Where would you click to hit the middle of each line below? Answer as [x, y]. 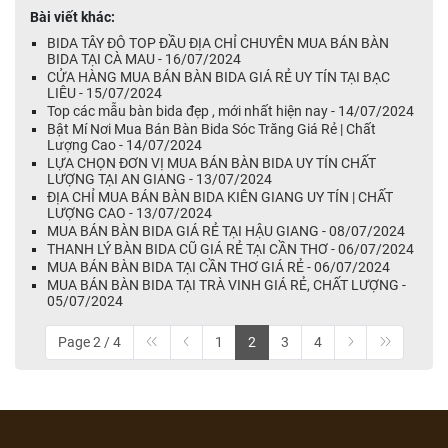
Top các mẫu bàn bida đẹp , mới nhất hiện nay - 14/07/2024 [230, 111]
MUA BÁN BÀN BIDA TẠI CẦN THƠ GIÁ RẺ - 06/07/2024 [218, 267]
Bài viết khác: [72, 17]
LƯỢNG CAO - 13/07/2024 [129, 213]
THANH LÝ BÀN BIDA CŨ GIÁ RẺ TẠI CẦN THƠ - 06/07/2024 [230, 249]
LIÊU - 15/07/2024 [104, 93]
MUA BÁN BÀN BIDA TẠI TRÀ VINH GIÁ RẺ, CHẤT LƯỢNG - [226, 285]
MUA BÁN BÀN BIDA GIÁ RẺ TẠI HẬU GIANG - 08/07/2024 [226, 231]
